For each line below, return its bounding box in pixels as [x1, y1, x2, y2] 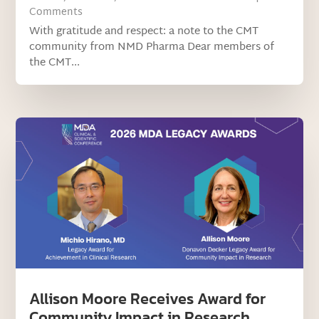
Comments [29, 3, 83, 21]
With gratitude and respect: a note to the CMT [29, 21, 259, 41]
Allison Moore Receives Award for [29, 286, 266, 310]
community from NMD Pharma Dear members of [29, 37, 275, 57]
